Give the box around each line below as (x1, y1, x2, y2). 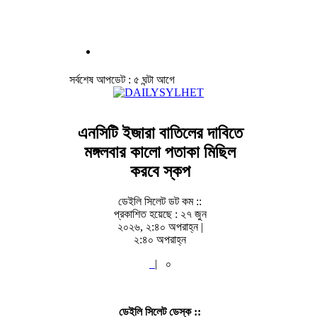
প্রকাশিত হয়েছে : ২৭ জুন (113, 207, 207, 220)
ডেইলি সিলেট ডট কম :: (118, 195, 202, 207)
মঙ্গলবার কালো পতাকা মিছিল (84, 142, 236, 161)
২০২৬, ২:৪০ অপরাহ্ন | (117, 220, 203, 233)
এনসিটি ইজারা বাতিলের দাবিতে (77, 123, 243, 142)
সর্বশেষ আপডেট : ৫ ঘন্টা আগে (69, 74, 175, 86)
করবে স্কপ (129, 161, 190, 180)
